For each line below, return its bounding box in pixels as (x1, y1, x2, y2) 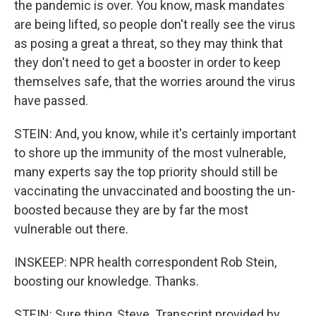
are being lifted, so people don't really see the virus (14, 17, 296, 32)
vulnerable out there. (14, 221, 128, 236)
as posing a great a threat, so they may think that (14, 36, 283, 51)
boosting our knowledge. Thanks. (14, 274, 199, 288)
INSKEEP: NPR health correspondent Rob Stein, (14, 255, 276, 269)
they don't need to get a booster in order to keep (14, 55, 281, 70)
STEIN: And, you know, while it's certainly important (14, 126, 296, 141)
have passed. (14, 93, 88, 108)
